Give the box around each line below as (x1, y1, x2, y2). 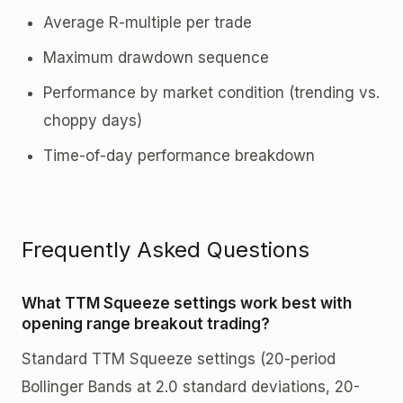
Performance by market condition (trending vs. (43, 83, 380, 102)
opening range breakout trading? (22, 314, 270, 333)
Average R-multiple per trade (43, 13, 252, 31)
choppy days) (43, 111, 142, 130)
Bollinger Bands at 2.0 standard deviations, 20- (22, 377, 360, 396)
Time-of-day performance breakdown (43, 146, 315, 165)
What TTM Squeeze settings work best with (22, 293, 352, 312)
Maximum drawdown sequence (43, 48, 269, 67)
